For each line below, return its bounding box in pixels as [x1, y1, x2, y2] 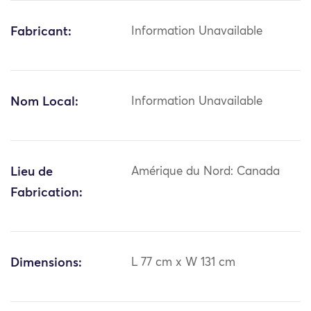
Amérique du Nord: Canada [131, 166, 280, 178]
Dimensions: [10, 257, 82, 270]
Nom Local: [10, 96, 78, 109]
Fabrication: [10, 187, 83, 200]
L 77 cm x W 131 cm [131, 257, 236, 269]
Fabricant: [10, 26, 72, 39]
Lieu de [10, 166, 53, 179]
